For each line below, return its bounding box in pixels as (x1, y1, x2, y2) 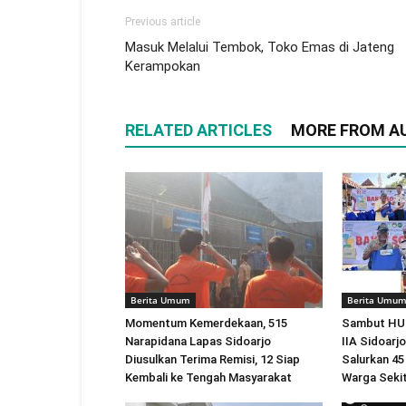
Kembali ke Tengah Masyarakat (125, 371, 292, 384)
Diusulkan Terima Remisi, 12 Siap (125, 353, 300, 366)
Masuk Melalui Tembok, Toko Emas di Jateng (125, 39, 394, 55)
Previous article (125, 15, 200, 28)
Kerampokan (125, 58, 200, 74)
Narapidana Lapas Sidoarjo (125, 334, 271, 348)
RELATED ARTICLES (125, 121, 272, 140)
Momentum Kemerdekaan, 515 (125, 316, 287, 330)
